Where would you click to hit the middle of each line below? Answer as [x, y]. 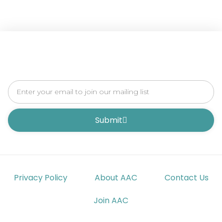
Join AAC [111, 201]
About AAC [116, 178]
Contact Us [186, 178]
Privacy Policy [40, 178]
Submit [109, 120]
